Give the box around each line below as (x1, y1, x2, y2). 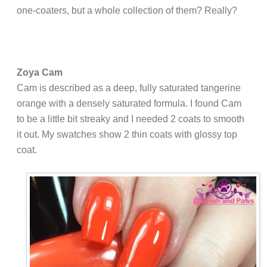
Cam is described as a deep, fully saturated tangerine (17, 83, 241, 94)
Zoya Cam (17, 67, 63, 78)
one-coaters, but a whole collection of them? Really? (17, 5, 237, 16)
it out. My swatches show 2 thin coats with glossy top (17, 129, 237, 140)
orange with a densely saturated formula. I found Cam (17, 98, 241, 109)
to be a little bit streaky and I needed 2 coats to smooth (17, 114, 244, 125)
